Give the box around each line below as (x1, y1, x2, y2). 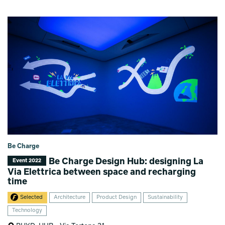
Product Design (96, 194, 137, 200)
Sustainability (148, 194, 183, 200)
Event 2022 (13, 158, 42, 163)
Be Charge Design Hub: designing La (47, 157, 204, 166)
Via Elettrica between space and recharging (8, 167, 196, 177)
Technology (12, 207, 43, 213)
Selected (20, 194, 43, 200)
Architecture (54, 194, 86, 200)
